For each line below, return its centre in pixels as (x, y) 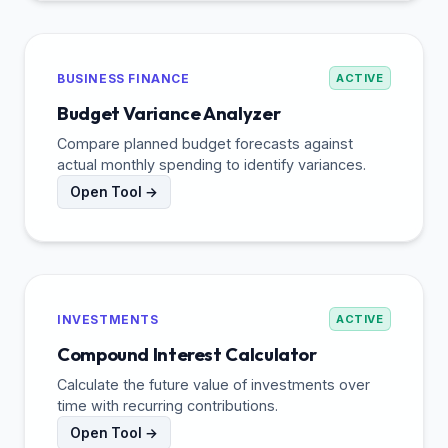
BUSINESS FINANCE (123, 78)
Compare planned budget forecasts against (205, 144)
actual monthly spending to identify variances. (211, 165)
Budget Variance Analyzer (169, 114)
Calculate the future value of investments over (213, 385)
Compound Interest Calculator (187, 355)
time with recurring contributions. (167, 406)
